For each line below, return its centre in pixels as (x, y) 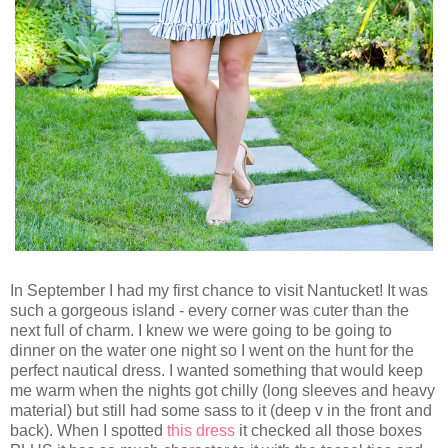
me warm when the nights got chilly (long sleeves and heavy (222, 390)
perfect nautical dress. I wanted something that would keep (216, 370)
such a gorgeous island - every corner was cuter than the (209, 310)
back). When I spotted (88, 430)
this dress (201, 430)
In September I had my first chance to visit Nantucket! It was (219, 290)
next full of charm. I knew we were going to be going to (201, 330)
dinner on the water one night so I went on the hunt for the (212, 350)
